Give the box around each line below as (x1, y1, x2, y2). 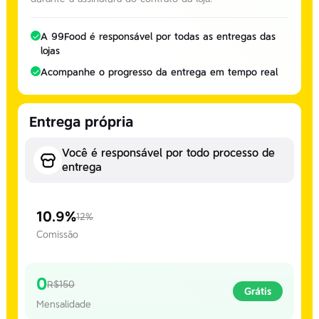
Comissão (36, 229, 78, 240)
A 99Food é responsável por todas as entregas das (41, 31, 276, 42)
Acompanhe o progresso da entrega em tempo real (41, 66, 278, 78)
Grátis (244, 286, 271, 297)
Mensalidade (36, 298, 91, 310)
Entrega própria (29, 113, 133, 130)
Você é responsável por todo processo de (62, 146, 275, 159)
